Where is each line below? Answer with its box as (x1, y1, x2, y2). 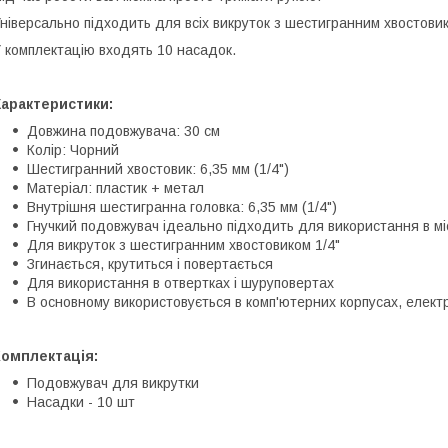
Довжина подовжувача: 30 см (27, 122, 220, 139)
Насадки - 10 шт (27, 393, 135, 410)
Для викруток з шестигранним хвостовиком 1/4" (27, 236, 340, 253)
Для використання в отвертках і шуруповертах (27, 274, 334, 291)
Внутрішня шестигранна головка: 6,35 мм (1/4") (27, 198, 337, 215)
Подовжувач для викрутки (27, 374, 199, 391)
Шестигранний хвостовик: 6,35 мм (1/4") (27, 160, 289, 177)
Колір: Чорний (27, 141, 119, 158)
